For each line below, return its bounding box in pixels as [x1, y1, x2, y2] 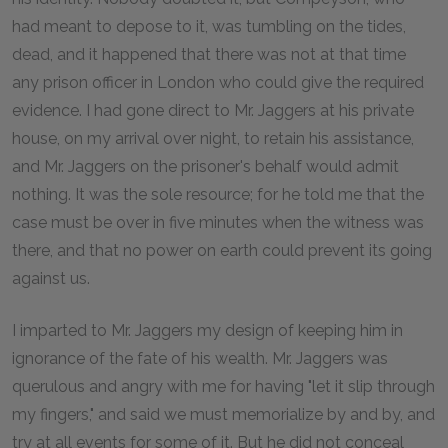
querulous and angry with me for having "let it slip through [12, 377, 435, 396]
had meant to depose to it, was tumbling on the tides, [12, 17, 406, 36]
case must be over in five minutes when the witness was [12, 213, 424, 232]
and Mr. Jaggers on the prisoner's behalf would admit [12, 157, 399, 176]
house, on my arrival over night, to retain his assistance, [12, 129, 414, 148]
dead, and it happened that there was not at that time [12, 45, 406, 64]
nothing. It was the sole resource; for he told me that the [12, 185, 424, 204]
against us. [12, 269, 90, 288]
